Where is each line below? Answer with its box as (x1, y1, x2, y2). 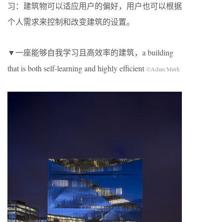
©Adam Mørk (146, 64, 180, 73)
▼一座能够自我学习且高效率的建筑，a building (7, 47, 173, 57)
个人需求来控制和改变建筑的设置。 (7, 16, 134, 27)
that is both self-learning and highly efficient (7, 62, 146, 73)
